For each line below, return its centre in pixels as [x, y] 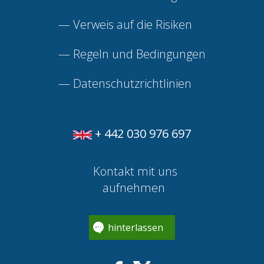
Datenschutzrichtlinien [132, 84]
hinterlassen [136, 228]
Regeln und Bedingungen [139, 54]
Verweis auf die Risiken [133, 25]
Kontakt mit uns [133, 171]
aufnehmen [133, 188]
